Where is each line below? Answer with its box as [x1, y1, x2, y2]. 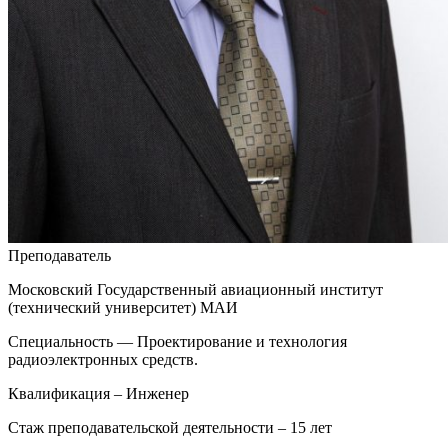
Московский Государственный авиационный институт [8, 281, 383, 298]
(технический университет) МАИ [8, 299, 238, 316]
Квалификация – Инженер [8, 385, 189, 402]
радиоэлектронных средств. [8, 351, 198, 368]
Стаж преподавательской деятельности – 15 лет [8, 419, 332, 436]
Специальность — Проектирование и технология [8, 333, 347, 350]
